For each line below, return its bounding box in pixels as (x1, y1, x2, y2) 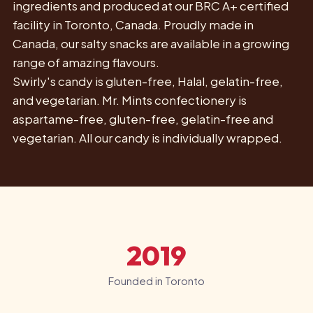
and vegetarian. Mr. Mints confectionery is (12, 92, 247, 108)
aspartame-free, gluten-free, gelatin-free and (12, 111, 273, 126)
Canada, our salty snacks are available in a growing (12, 36, 289, 51)
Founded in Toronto (108, 275, 205, 287)
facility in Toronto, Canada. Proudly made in (12, 17, 254, 32)
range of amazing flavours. (12, 54, 159, 70)
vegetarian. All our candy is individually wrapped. (12, 130, 282, 145)
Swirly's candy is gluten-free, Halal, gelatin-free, (12, 73, 283, 89)
